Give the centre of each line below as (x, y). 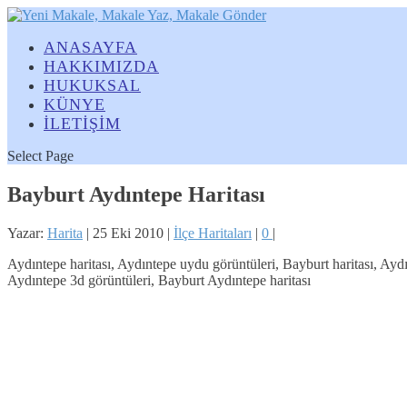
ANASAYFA (90, 47)
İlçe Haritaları (213, 233)
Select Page (40, 156)
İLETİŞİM (82, 124)
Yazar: (27, 233)
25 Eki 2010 (128, 233)
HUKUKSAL (92, 85)
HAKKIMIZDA (101, 66)
